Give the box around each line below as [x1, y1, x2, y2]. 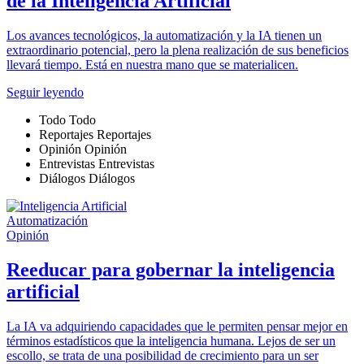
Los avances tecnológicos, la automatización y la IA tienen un [6, 28, 322, 42]
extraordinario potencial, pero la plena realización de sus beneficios [6, 42, 349, 57]
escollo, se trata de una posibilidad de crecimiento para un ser [6, 348, 318, 362]
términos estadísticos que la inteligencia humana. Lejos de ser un [6, 333, 336, 348]
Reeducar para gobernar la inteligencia [6, 258, 335, 280]
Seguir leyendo [6, 84, 84, 99]
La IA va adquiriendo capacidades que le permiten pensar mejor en [6, 318, 348, 333]
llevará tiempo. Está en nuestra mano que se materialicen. [6, 57, 298, 71]
